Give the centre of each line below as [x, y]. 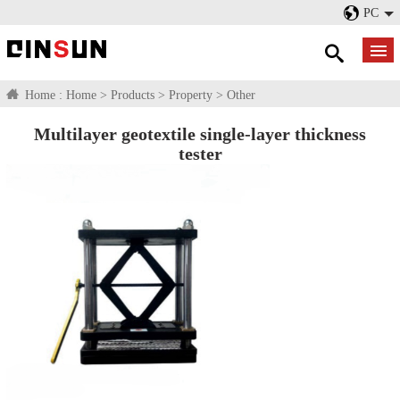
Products [133, 95]
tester [200, 154]
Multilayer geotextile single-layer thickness [200, 134]
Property [191, 95]
